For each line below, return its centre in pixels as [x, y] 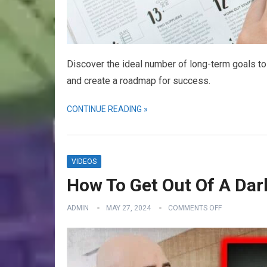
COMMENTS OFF [195, 208]
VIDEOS [84, 162]
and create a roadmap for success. [139, 81]
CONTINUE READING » [107, 109]
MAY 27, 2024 [128, 208]
